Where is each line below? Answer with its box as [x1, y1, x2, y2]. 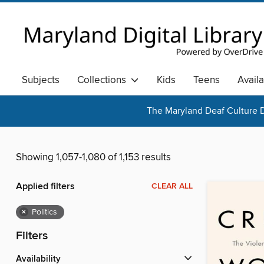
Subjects [22, 74, 60, 87]
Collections [77, 74, 131, 87]
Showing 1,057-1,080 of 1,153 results [16, 151, 171, 164]
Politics [32, 207, 57, 218]
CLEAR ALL [151, 181, 193, 192]
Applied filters [16, 180, 75, 193]
